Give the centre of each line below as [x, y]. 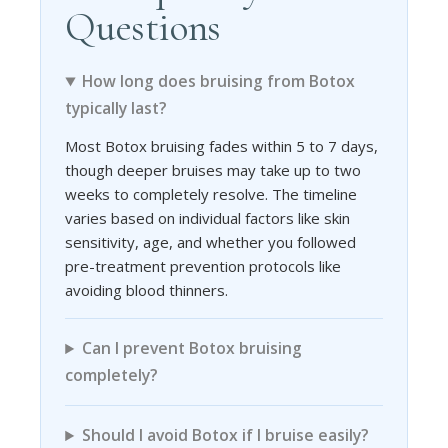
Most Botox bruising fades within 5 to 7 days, [222, 146]
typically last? [116, 108]
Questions [143, 27]
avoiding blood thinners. [147, 290]
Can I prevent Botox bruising [192, 348]
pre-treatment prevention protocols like [203, 266]
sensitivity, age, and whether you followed [211, 242]
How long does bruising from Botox [218, 81]
